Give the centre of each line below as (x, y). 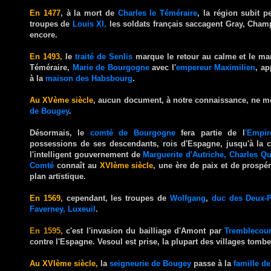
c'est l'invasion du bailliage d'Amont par (144, 230)
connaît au (77, 165)
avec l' (162, 67)
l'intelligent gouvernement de (87, 154)
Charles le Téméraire (157, 13)
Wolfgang (188, 198)
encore (42, 34)
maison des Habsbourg (89, 78)
